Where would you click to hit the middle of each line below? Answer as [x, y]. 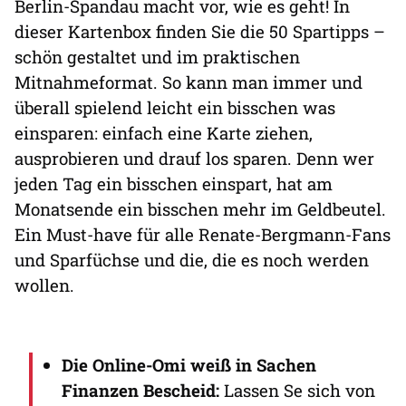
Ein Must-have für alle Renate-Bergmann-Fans [203, 234]
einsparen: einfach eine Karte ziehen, [164, 132]
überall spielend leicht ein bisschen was [175, 107]
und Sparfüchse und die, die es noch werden [192, 259]
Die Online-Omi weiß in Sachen [189, 364]
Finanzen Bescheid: [140, 390]
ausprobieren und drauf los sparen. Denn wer [194, 158]
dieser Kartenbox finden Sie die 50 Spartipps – [200, 31]
